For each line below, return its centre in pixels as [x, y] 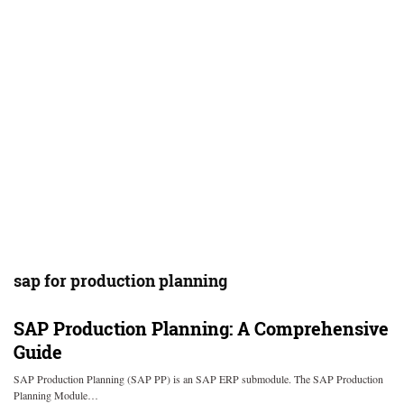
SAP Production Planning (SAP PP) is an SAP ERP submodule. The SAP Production [198, 379]
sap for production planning [120, 280]
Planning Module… [56, 395]
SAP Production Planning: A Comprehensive [201, 328]
